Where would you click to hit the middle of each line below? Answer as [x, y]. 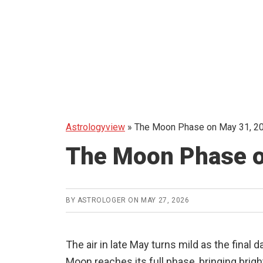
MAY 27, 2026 [165, 200]
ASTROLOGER [102, 200]
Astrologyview [95, 127]
